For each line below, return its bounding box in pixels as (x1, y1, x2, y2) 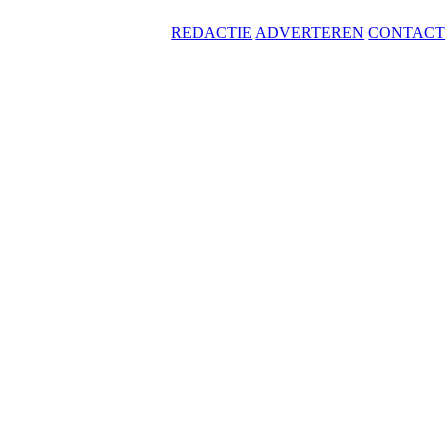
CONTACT (368, 24, 446, 41)
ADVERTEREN (255, 24, 365, 41)
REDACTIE (171, 24, 253, 41)
